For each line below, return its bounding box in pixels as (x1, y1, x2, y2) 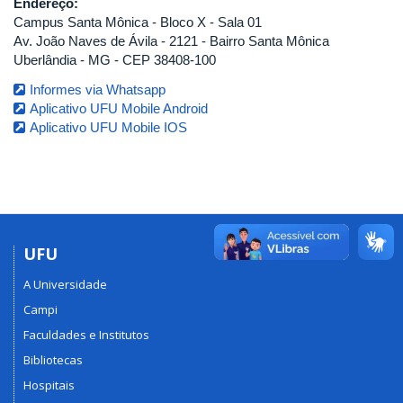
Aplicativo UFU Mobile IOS (30, 119, 187, 135)
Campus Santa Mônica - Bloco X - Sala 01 (13, 13, 262, 30)
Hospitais (23, 377, 75, 394)
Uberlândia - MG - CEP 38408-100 (13, 51, 216, 67)
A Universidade (23, 276, 107, 293)
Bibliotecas (23, 352, 83, 369)
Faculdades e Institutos (23, 327, 149, 344)
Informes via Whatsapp (30, 81, 166, 97)
